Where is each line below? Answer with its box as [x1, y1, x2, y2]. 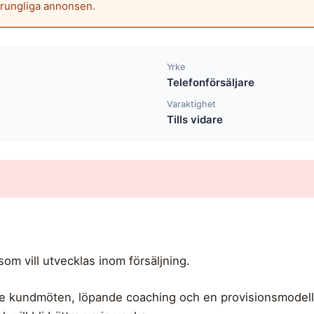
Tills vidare [167, 113, 224, 127]
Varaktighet [167, 99, 217, 110]
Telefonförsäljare [167, 75, 255, 89]
